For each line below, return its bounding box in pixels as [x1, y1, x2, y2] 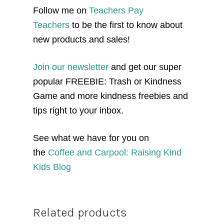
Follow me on [32, 5, 89, 15]
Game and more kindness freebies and [32, 90, 188, 101]
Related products [32, 205, 127, 219]
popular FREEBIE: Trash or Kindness [32, 76, 181, 86]
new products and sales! [32, 34, 130, 44]
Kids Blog [32, 161, 71, 172]
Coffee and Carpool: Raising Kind [47, 147, 181, 157]
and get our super [110, 61, 181, 72]
